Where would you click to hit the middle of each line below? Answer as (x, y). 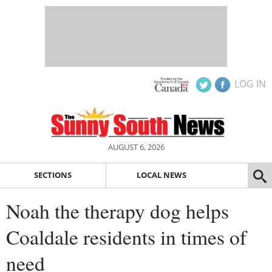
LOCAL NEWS (161, 175)
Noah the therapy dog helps (117, 210)
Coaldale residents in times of (126, 236)
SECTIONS (53, 175)
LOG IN (250, 84)
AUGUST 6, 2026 (136, 147)
